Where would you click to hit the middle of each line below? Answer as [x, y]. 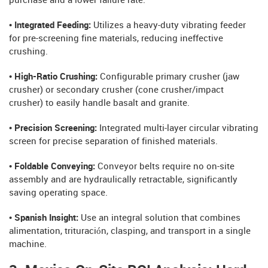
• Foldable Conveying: [52, 167]
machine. [28, 244]
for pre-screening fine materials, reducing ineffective [116, 39]
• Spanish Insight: [44, 218]
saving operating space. [58, 193]
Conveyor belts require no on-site [165, 167]
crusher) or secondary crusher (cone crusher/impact [116, 90]
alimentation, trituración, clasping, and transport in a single [130, 231]
